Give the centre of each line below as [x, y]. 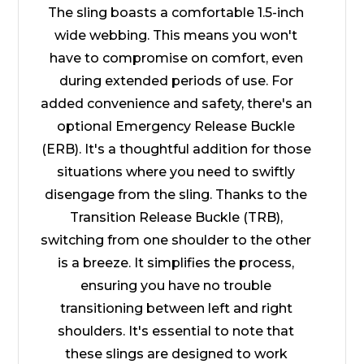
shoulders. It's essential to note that [176, 331]
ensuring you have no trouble [176, 286]
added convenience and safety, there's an [176, 104]
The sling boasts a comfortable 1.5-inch [176, 13]
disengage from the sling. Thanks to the [176, 195]
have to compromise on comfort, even [176, 58]
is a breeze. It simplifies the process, [176, 263]
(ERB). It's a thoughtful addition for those [176, 149]
